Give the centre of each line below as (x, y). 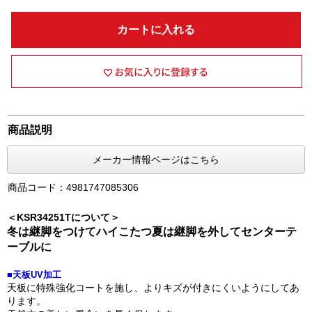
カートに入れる (156, 30)
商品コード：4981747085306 (73, 187)
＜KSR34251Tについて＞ (63, 217)
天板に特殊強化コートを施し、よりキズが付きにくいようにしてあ (153, 288)
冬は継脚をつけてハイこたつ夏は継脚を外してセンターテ (152, 232)
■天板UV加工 (34, 275)
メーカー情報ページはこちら (156, 159)
